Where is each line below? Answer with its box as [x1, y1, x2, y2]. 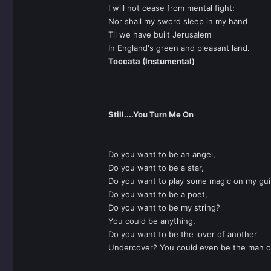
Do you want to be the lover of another [108, 229, 257, 239]
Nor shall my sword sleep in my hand [108, 16, 247, 26]
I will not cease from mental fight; [108, 3, 235, 13]
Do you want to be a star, [108, 163, 204, 172]
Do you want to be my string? [108, 203, 220, 212]
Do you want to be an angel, [108, 149, 215, 159]
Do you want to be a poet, [108, 189, 207, 199]
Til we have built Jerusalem [108, 30, 211, 39]
